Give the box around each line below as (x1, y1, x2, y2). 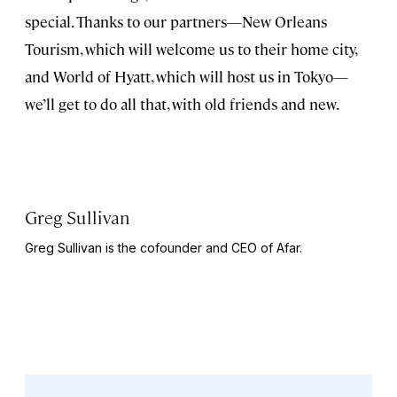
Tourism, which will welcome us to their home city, (25, 39, 356, 59)
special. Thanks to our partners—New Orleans (25, 12, 327, 32)
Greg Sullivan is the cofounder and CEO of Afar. (25, 240, 302, 256)
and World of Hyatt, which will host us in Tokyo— (25, 66, 348, 87)
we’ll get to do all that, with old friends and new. (25, 94, 339, 114)
